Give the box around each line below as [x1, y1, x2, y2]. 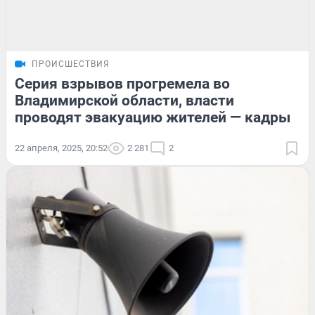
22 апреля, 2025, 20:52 [15, 143, 108, 154]
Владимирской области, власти [15, 92, 234, 110]
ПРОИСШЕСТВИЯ [32, 59, 110, 70]
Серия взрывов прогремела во [15, 75, 230, 93]
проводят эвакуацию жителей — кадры [15, 109, 290, 127]
